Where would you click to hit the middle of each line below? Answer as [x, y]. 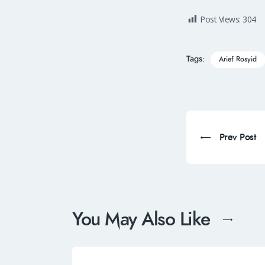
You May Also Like [141, 219]
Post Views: [220, 19]
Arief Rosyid [238, 59]
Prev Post [237, 138]
